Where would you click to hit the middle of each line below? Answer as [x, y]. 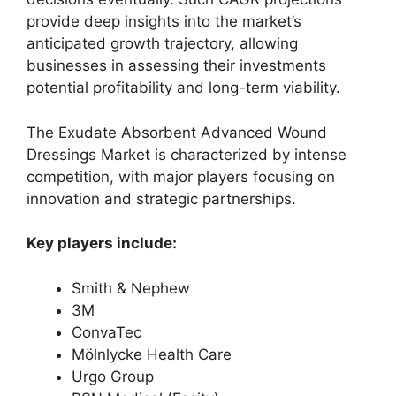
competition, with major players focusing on [181, 176]
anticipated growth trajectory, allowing [162, 43]
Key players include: [102, 243]
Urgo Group [113, 376]
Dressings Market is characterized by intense [187, 154]
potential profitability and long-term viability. [183, 88]
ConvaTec [107, 332]
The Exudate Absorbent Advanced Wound [177, 132]
